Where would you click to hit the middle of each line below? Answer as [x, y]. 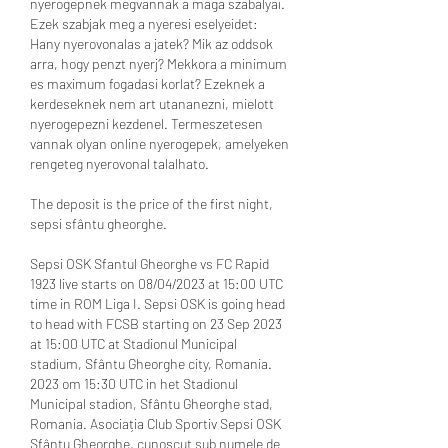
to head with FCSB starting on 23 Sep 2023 [156, 323]
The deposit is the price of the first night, [151, 203]
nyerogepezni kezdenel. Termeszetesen [146, 123]
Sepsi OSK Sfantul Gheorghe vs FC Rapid [149, 263]
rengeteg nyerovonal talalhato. [119, 163]
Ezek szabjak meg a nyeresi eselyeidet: [144, 23]
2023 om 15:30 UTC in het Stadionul [134, 383]
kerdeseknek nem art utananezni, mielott [152, 103]
